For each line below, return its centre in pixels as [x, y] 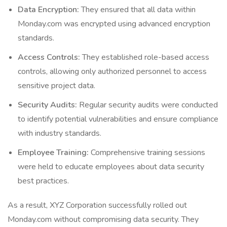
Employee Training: [53, 153]
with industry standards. [60, 133]
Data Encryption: [48, 10]
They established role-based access [145, 57]
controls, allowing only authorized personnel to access [112, 71]
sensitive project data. [56, 86]
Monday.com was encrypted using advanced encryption [114, 24]
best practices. [43, 181]
